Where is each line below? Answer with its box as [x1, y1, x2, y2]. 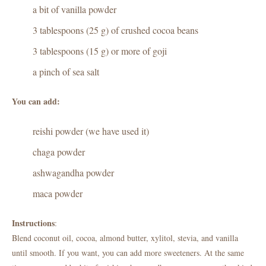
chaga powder [33, 145, 85, 158]
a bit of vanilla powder [33, 3, 116, 15]
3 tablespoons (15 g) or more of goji [33, 45, 167, 57]
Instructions [12, 217, 55, 229]
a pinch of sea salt [33, 65, 99, 78]
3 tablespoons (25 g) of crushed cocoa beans [33, 24, 198, 36]
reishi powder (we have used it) [33, 125, 149, 137]
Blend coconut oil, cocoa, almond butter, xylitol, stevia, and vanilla [12, 232, 238, 243]
